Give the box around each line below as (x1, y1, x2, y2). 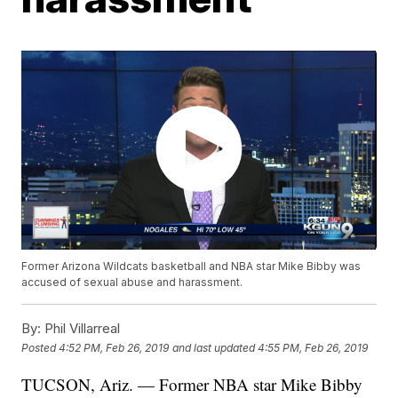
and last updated (172, 340, 256, 354)
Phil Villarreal (41, 320, 121, 338)
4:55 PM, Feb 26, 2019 (258, 340, 369, 354)
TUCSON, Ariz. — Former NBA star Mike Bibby (21, 373, 363, 396)
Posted (21, 340, 60, 354)
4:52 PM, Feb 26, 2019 (59, 340, 170, 354)
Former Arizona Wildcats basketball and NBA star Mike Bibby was (21, 259, 362, 274)
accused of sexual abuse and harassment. (21, 275, 243, 290)
